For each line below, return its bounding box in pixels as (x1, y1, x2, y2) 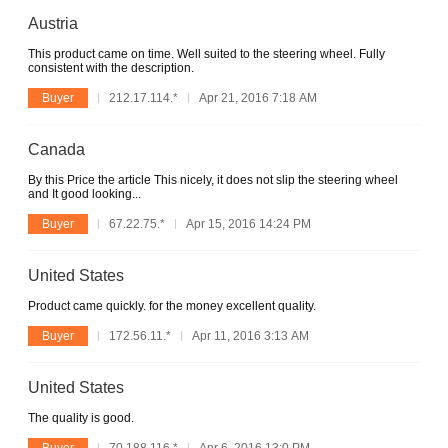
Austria (28, 14, 78, 32)
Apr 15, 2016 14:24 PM (186, 216, 311, 231)
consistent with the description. (28, 60, 194, 75)
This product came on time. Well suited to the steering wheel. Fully (28, 46, 385, 61)
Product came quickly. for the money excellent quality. (28, 298, 316, 313)
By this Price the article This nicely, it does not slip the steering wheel (28, 172, 398, 187)
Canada (28, 140, 85, 158)
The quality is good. (28, 410, 134, 425)
